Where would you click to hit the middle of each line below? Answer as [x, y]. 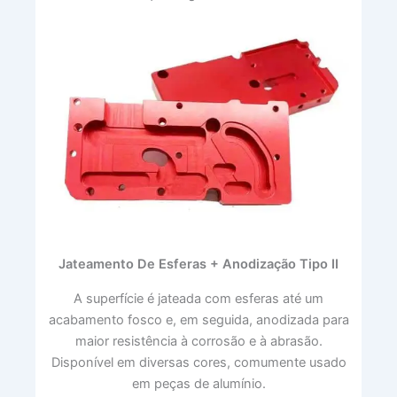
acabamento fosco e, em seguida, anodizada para [198, 319]
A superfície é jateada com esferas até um [198, 298]
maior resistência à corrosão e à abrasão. [198, 341]
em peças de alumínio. [198, 383]
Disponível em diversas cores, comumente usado [198, 362]
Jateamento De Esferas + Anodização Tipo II [198, 264]
